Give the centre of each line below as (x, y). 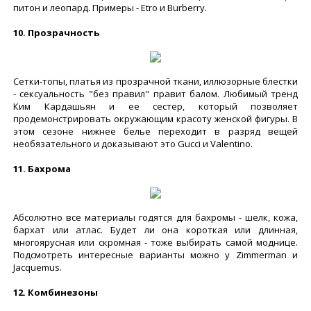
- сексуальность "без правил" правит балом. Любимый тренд (155, 94)
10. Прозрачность (57, 33)
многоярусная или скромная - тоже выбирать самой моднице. (155, 242)
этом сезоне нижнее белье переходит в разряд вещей (155, 131)
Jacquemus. (39, 267)
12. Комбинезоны (56, 292)
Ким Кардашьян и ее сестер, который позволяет (155, 106)
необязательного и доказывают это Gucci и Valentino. (134, 144)
